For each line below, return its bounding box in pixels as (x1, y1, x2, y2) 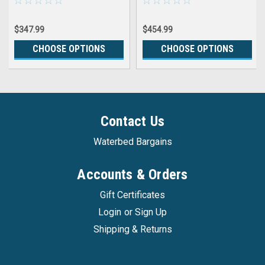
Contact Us (100, 112, 165, 130)
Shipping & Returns (93, 223, 172, 235)
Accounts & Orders (77, 166, 188, 183)
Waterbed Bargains (93, 135, 172, 147)
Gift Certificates (100, 189, 165, 201)
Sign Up (134, 206, 167, 218)
